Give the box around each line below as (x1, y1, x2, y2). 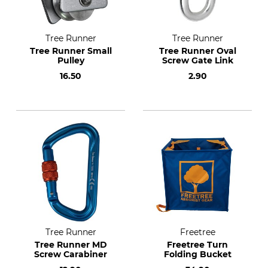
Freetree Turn (167, 239, 228, 250)
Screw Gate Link (162, 55, 233, 66)
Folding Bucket (163, 249, 232, 260)
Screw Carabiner (34, 249, 107, 260)
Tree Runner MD (34, 239, 107, 250)
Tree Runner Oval (159, 45, 236, 56)
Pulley (57, 55, 84, 66)
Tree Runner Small (29, 45, 112, 56)
